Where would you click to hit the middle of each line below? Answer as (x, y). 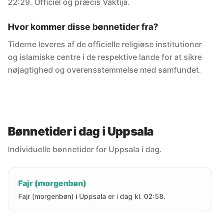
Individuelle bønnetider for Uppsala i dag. (85, 149)
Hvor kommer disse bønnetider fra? (83, 27)
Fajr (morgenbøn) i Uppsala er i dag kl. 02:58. (92, 196)
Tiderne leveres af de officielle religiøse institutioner (105, 44)
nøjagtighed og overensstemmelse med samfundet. (105, 70)
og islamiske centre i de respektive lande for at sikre (105, 57)
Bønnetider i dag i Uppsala (81, 131)
